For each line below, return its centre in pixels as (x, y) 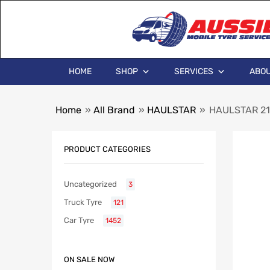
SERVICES (194, 71)
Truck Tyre (83, 202)
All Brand (114, 110)
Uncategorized (90, 184)
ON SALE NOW (89, 260)
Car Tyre (79, 221)
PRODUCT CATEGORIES (107, 149)
